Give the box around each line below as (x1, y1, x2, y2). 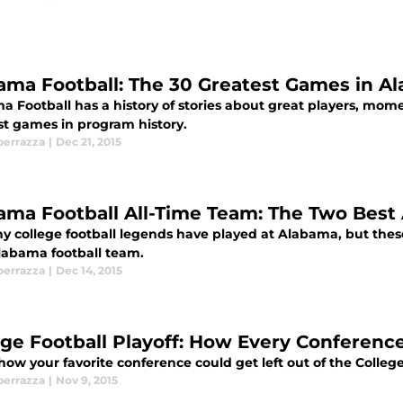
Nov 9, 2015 (56, 373, 118, 387)
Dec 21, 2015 (56, 135, 121, 148)
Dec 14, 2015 (56, 264, 122, 277)
